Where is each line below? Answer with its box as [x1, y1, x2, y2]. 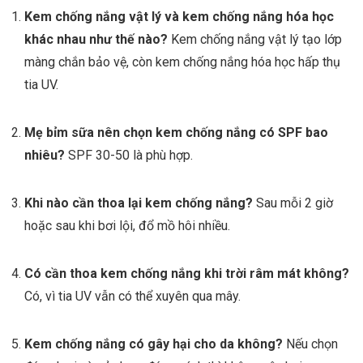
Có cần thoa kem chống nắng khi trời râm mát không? [24, 266, 349, 282]
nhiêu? [24, 147, 65, 164]
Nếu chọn [283, 336, 338, 352]
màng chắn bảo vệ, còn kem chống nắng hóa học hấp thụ [24, 54, 340, 70]
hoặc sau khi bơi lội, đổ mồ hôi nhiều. [24, 218, 230, 234]
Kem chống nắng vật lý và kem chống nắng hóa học [24, 9, 334, 25]
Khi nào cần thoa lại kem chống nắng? [24, 195, 253, 211]
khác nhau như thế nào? [24, 32, 168, 48]
